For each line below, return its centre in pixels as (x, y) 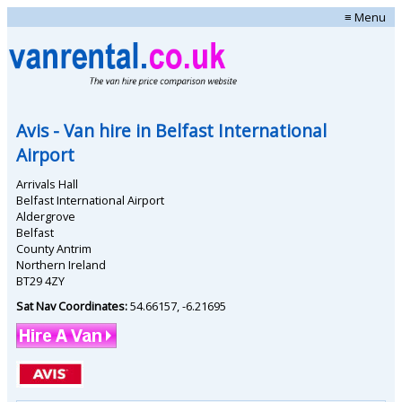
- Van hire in (102, 130)
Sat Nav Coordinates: (73, 306)
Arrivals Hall (47, 184)
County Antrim (54, 248)
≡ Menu (365, 17)
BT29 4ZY (40, 280)
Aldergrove (46, 216)
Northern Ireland (61, 264)
